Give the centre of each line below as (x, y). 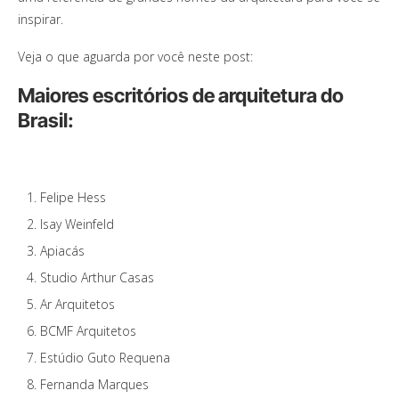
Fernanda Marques (94, 385)
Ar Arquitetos (77, 305)
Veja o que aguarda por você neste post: (135, 57)
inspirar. (41, 20)
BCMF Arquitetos (88, 331)
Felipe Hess (73, 198)
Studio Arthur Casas (97, 278)
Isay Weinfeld (77, 224)
